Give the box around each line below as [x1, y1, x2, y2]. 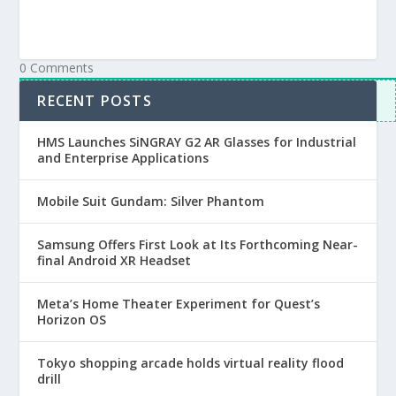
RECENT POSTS [37, 91, 152, 111]
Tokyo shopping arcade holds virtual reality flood [37, 354, 345, 372]
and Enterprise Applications [37, 149, 209, 167]
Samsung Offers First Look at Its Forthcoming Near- [37, 236, 359, 254]
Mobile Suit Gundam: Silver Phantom [37, 193, 265, 210]
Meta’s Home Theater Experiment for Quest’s [37, 295, 321, 313]
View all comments [20, 103, 129, 120]
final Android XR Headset [37, 252, 192, 270]
